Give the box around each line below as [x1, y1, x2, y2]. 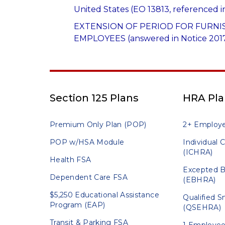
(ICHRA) [183, 148, 213, 157]
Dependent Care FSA [50, 173, 128, 182]
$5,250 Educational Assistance [50, 190, 159, 200]
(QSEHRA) [183, 203, 221, 212]
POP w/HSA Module [50, 138, 125, 147]
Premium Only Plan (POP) [50, 120, 147, 130]
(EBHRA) [183, 175, 216, 185]
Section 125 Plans [50, 92, 139, 104]
